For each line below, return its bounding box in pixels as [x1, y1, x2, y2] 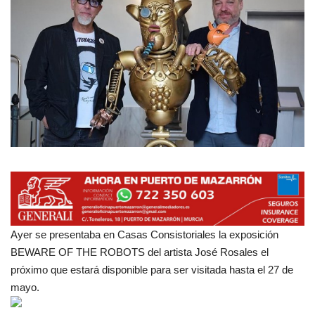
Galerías [11, 125, 54, 141]
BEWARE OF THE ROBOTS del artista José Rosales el [11, 246, 269, 259]
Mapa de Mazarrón [11, 53, 110, 69]
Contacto [11, 161, 59, 176]
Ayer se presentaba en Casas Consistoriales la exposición [11, 229, 278, 241]
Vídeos [11, 89, 46, 105]
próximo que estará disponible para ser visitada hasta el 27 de [11, 264, 293, 276]
